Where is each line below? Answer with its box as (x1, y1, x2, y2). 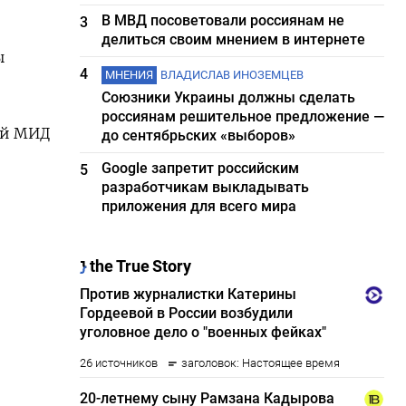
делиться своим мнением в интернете (101, 31, 366, 48)
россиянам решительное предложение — (101, 108, 385, 125)
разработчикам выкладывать (101, 179, 310, 196)
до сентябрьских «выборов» (101, 127, 296, 144)
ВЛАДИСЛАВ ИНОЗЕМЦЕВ (160, 68, 304, 82)
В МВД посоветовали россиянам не (101, 12, 345, 29)
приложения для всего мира (101, 198, 297, 215)
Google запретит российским (101, 159, 300, 177)
